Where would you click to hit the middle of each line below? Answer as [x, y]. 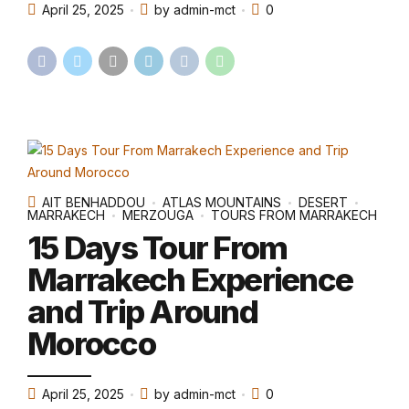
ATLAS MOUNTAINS [222, 203]
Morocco [91, 343]
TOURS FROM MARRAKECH [294, 215]
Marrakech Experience [190, 279]
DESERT [323, 203]
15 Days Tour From [157, 247]
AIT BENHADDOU [94, 203]
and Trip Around [142, 311]
